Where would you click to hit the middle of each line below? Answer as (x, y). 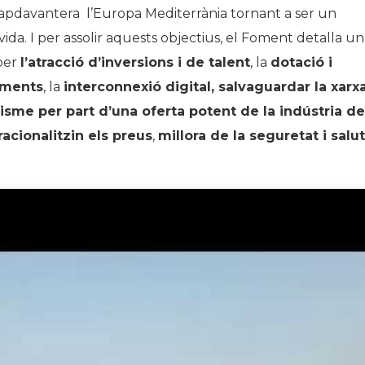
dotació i (301, 62)
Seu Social (266, 99)
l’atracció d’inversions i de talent (135, 62)
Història (259, 23)
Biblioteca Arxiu (280, 73)
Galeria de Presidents (295, 48)
